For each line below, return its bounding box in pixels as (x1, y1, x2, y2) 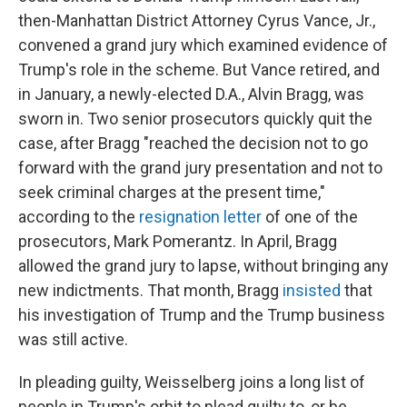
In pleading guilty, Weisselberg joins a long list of (18, 372, 365, 392)
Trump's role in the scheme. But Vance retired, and (18, 60, 380, 80)
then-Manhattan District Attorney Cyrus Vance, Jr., (18, 11, 375, 31)
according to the (18, 207, 139, 227)
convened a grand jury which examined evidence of (18, 35, 388, 55)
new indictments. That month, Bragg (18, 281, 283, 301)
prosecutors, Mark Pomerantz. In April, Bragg (18, 232, 337, 252)
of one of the (262, 207, 358, 227)
